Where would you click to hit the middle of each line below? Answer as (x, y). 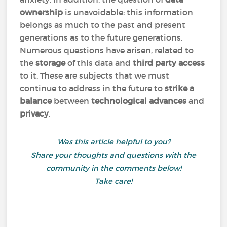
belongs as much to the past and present (103, 25)
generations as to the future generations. (101, 37)
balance (36, 101)
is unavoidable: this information (128, 12)
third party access (169, 63)
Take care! (113, 181)
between (72, 101)
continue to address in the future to (92, 88)
